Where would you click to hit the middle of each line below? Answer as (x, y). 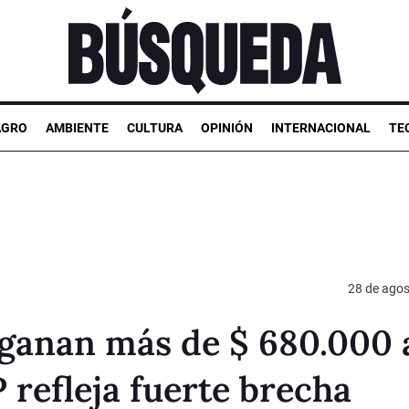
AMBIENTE (77, 127)
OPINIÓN (227, 127)
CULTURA (155, 127)
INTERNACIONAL (321, 127)
